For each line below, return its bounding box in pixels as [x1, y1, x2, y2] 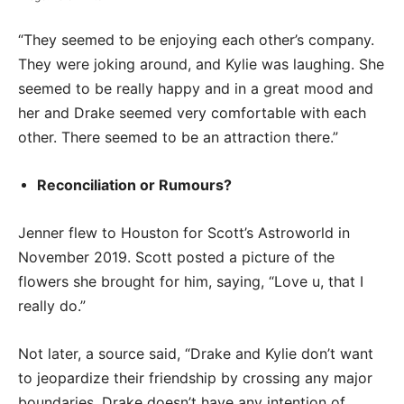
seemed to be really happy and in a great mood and [18, 79, 373, 98]
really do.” [18, 297, 86, 316]
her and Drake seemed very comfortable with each [18, 104, 366, 123]
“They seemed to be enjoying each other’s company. [18, 31, 374, 50]
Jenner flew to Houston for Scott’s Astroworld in [18, 224, 350, 243]
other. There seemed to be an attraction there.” [18, 128, 338, 147]
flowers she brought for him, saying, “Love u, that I [18, 272, 363, 291]
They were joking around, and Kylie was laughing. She [18, 55, 384, 74]
